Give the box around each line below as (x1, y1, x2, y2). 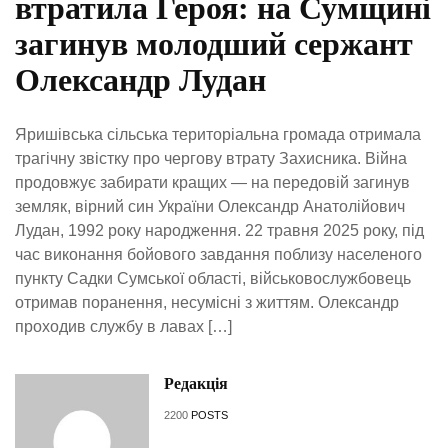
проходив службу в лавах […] (15, 317, 232, 335)
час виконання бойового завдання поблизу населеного (15, 245, 422, 263)
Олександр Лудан (15, 61, 266, 98)
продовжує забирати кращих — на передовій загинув (15, 173, 410, 191)
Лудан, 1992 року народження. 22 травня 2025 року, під (15, 221, 424, 239)
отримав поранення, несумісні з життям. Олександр (15, 293, 399, 311)
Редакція (163, 374, 228, 392)
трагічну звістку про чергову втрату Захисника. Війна (15, 149, 407, 167)
